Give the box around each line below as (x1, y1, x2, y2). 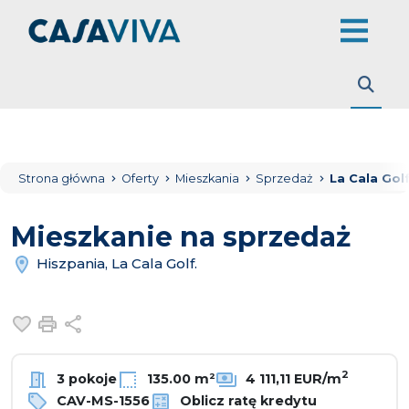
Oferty (121, 172, 162, 185)
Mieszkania (175, 172, 242, 185)
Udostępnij (83, 313, 169, 330)
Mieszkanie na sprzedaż (11, 220, 351, 254)
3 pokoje (53, 370, 117, 387)
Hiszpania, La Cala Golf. (33, 254, 197, 272)
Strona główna (18, 172, 105, 185)
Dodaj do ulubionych (36, 313, 197, 330)
